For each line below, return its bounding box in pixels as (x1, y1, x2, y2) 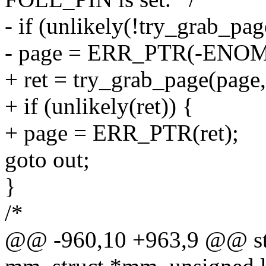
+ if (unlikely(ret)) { (5, 93, 194, 119)
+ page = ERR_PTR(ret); (5, 120, 239, 146)
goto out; (5, 147, 90, 173)
